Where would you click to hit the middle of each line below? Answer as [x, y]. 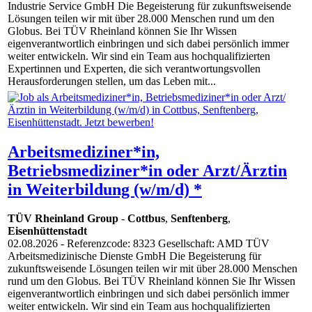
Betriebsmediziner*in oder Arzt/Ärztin [147, 170]
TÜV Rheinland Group [63, 219]
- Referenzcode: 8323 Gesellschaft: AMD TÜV [164, 244]
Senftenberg [199, 219]
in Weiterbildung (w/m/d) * [105, 189]
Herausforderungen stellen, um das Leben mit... [112, 81]
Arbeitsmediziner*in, [84, 151]
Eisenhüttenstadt [47, 231]
